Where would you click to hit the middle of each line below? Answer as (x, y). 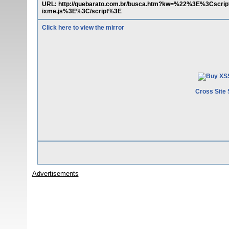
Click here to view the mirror (83, 28)
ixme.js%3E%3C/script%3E (82, 11)
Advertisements (55, 174)
